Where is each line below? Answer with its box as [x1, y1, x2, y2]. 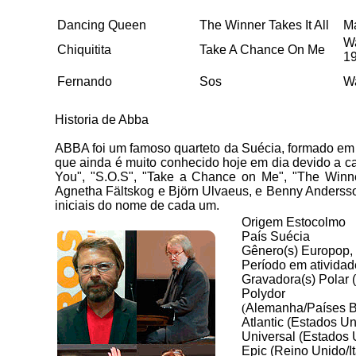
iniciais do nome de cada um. [55, 199, 219, 212]
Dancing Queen [57, 18, 146, 32]
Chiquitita [57, 43, 111, 56]
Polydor [242, 287, 285, 300]
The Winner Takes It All [199, 18, 329, 32]
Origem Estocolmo [242, 215, 346, 229]
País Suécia [242, 230, 310, 243]
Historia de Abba [55, 113, 149, 126]
